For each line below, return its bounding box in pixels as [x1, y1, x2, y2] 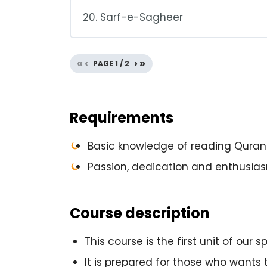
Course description [70, 203, 210, 223]
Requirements [70, 108, 173, 128]
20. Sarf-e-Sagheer [83, 10, 183, 24]
